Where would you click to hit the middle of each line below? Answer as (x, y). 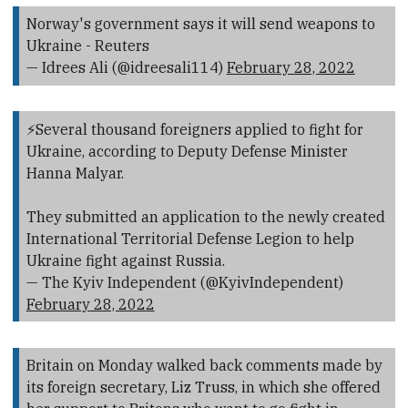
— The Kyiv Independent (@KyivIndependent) (184, 282)
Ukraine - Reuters (87, 46)
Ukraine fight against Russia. (125, 260)
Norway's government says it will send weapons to (200, 24)
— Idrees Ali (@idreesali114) (126, 68)
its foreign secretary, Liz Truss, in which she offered (203, 387)
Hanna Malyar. (75, 173)
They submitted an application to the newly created (205, 216)
